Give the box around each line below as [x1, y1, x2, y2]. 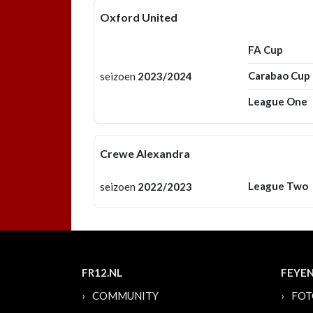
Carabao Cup [247, 69, 310, 82]
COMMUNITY [92, 289, 159, 302]
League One [247, 95, 307, 108]
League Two [247, 180, 308, 192]
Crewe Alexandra [100, 147, 190, 160]
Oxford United [100, 10, 177, 24]
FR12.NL [82, 266, 122, 279]
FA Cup [247, 43, 283, 56]
